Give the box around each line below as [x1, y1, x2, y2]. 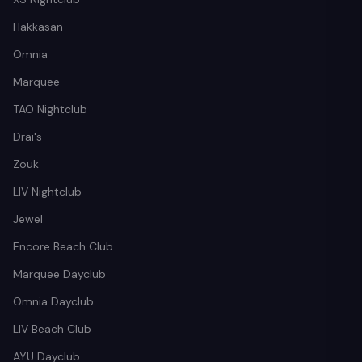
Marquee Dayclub [13, 266, 106, 281]
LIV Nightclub [13, 183, 82, 199]
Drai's [13, 128, 42, 144]
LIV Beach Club [13, 321, 91, 336]
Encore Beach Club [13, 238, 113, 254]
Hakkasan [13, 19, 63, 34]
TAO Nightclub [13, 101, 87, 116]
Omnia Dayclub [13, 293, 94, 309]
